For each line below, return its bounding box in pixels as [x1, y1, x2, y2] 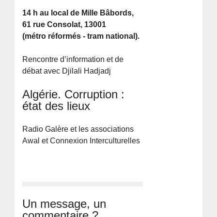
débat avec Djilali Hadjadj [22, 67, 111, 76]
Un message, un [22, 197, 107, 211]
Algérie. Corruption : [22, 88, 125, 101]
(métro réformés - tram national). [22, 32, 140, 41]
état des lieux [22, 99, 91, 113]
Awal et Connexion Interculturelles [22, 137, 140, 145]
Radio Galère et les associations [22, 125, 134, 134]
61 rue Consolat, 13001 [22, 20, 107, 29]
